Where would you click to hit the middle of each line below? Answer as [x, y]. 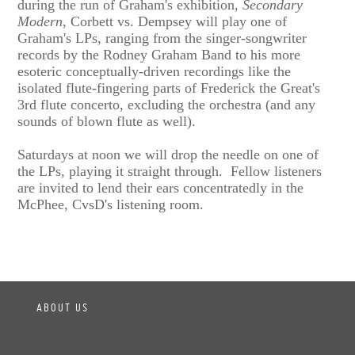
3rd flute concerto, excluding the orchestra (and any [167, 104]
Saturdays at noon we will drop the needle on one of [168, 154]
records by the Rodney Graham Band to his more [159, 54]
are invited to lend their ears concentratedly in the [161, 187]
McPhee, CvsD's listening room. [111, 204]
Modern [40, 21]
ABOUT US [63, 307]
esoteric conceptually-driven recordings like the [155, 71]
